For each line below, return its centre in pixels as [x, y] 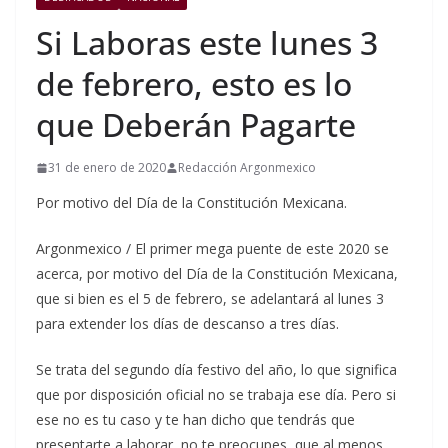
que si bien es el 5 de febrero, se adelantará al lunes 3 [210, 299]
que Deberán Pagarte [196, 125]
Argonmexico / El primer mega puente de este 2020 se [212, 249]
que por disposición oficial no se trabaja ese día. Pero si [216, 395]
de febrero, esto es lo [194, 84]
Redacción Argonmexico [247, 168]
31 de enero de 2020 [107, 168]
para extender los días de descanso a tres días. [187, 324]
